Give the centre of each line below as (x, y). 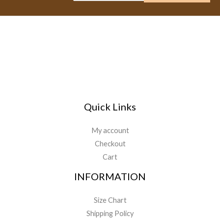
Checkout (110, 143)
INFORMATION (110, 176)
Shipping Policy (110, 213)
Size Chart (110, 200)
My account (110, 130)
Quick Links (110, 106)
